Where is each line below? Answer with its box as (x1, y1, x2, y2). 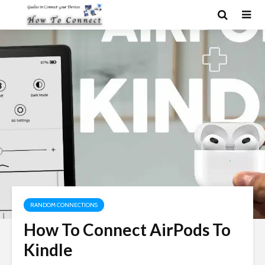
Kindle (24, 240, 73, 260)
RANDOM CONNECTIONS (30, 201, 98, 209)
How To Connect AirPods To (24, 219, 231, 240)
